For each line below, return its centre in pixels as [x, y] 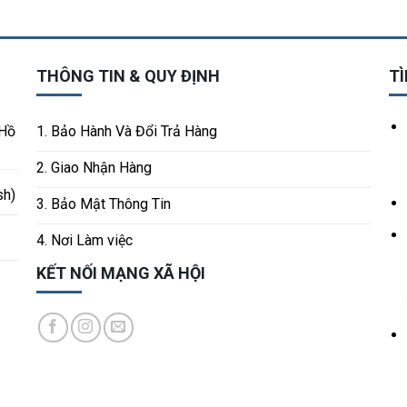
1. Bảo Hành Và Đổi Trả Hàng [127, 131]
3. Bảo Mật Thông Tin [104, 203]
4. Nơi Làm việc [85, 240]
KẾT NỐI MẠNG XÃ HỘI [121, 273]
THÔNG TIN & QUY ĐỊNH [129, 76]
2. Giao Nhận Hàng [94, 167]
